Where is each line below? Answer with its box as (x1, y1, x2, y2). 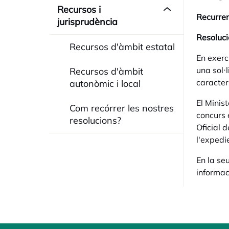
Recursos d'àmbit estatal (70, 41, 175, 53)
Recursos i (57, 4, 101, 15)
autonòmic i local (70, 78, 141, 89)
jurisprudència (57, 16, 118, 28)
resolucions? (70, 114, 121, 126)
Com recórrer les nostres (70, 102, 174, 114)
